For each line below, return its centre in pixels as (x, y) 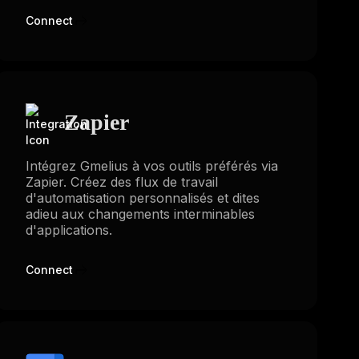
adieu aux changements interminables (140, 214)
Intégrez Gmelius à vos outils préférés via (151, 166)
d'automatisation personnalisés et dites (142, 198)
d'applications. (69, 230)
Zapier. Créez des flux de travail (121, 182)
